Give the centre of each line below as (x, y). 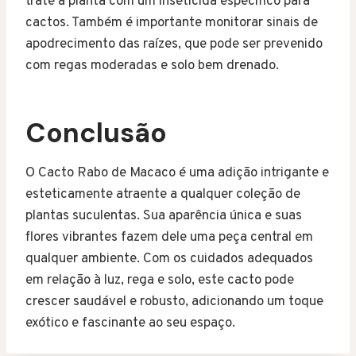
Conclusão (96, 133)
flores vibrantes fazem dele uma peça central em (169, 237)
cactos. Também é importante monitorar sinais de (172, 23)
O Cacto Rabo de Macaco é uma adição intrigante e (177, 173)
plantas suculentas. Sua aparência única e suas (164, 216)
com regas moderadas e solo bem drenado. (152, 66)
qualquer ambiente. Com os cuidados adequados (169, 259)
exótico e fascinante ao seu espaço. (130, 323)
